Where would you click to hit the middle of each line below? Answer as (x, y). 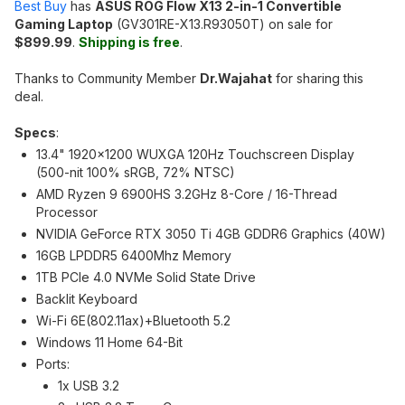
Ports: (53, 364)
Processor (67, 212)
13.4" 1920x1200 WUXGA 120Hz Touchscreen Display (195, 154)
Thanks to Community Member (107, 78)
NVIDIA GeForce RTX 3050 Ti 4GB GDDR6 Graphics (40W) (211, 234)
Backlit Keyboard (87, 299)
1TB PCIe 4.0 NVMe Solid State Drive (146, 277)
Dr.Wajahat (236, 78)
